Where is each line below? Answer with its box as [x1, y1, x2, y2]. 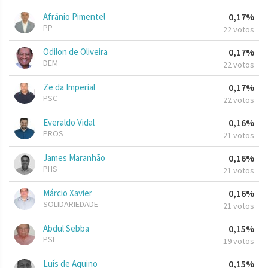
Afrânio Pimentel [43, 11, 105, 23]
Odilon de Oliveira [43, 46, 108, 58]
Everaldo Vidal [43, 117, 95, 129]
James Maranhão [43, 152, 105, 164]
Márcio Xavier [43, 187, 92, 199]
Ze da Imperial [43, 81, 95, 93]
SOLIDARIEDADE [43, 199, 98, 210]
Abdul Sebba [43, 223, 89, 234]
